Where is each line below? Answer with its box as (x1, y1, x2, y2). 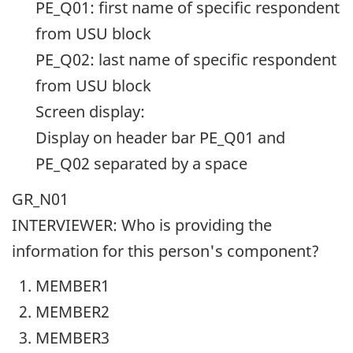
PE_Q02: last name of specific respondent (35, 49, 336, 71)
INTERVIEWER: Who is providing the (12, 214, 272, 236)
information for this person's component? (12, 240, 319, 262)
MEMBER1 (35, 275, 110, 297)
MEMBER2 (35, 301, 110, 323)
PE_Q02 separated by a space (35, 153, 247, 175)
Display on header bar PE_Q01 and (35, 127, 285, 149)
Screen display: (35, 101, 145, 123)
